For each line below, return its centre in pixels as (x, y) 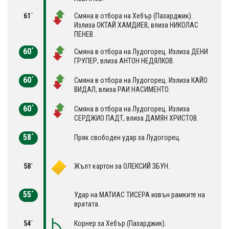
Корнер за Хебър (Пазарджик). (120, 223)
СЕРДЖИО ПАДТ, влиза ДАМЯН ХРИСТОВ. (136, 118)
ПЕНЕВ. (84, 34)
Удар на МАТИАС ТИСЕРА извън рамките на (140, 194)
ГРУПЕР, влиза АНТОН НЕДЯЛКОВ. (124, 61)
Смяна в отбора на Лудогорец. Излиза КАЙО (141, 80)
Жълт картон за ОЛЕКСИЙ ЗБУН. (122, 166)
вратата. (87, 204)
